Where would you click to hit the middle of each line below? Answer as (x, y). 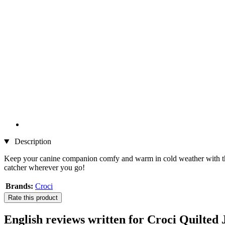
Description (32, 142)
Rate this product (33, 198)
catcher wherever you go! (44, 168)
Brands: (19, 186)
